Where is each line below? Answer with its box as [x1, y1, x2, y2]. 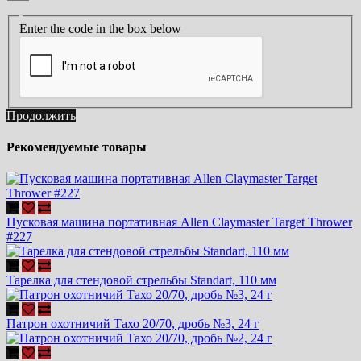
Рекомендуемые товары [6, 139, 147, 154]
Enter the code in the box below [19, 21, 181, 35]
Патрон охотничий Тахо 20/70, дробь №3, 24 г [6, 317, 259, 331]
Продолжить [6, 108, 76, 122]
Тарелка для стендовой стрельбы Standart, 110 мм [6, 273, 276, 288]
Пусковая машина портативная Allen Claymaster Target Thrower [6, 215, 352, 230]
